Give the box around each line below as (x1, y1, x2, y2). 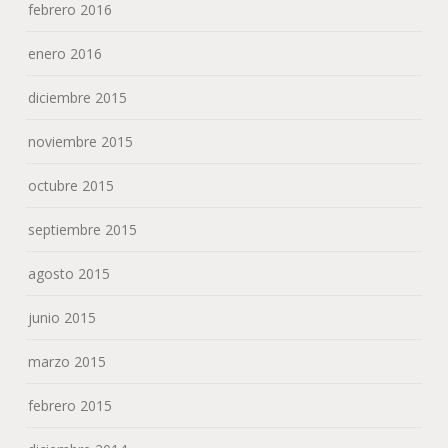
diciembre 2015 (28, 87, 128, 107)
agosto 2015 (28, 263, 111, 283)
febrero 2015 (28, 395, 113, 415)
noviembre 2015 (28, 131, 134, 151)
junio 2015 (28, 307, 97, 327)
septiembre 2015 (28, 219, 138, 239)
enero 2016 (28, 43, 103, 63)
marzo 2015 (28, 351, 107, 371)
